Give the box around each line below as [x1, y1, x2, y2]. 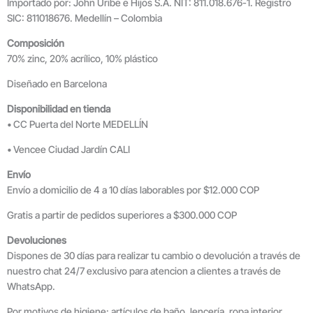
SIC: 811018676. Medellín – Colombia [7, 11, 162, 24]
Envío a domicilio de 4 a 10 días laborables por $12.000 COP [7, 183, 259, 196]
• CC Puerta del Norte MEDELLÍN [7, 117, 148, 130]
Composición [7, 36, 64, 49]
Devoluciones [7, 233, 66, 246]
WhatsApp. [7, 279, 55, 292]
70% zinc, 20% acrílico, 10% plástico [7, 52, 158, 64]
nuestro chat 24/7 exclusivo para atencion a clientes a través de [7, 264, 281, 277]
